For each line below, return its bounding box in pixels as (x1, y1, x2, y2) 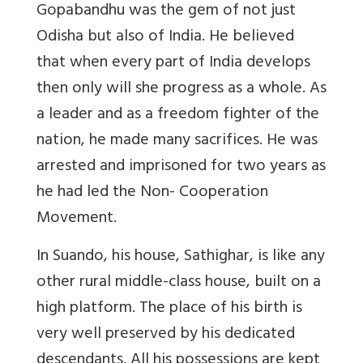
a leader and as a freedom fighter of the (36, 100, 319, 130)
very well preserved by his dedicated (36, 319, 295, 350)
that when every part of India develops (36, 48, 310, 79)
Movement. (36, 203, 117, 234)
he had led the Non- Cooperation (36, 177, 268, 208)
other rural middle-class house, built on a (36, 267, 321, 298)
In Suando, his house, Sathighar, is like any (36, 241, 325, 272)
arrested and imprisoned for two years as (36, 152, 326, 182)
